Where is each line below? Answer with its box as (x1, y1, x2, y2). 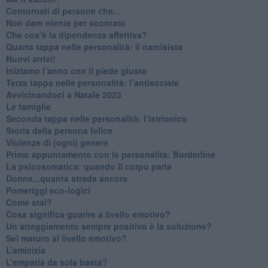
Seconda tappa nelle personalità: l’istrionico (5, 112, 187, 124)
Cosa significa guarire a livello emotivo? (5, 208, 170, 220)
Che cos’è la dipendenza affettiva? (5, 28, 147, 41)
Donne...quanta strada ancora (5, 172, 127, 184)
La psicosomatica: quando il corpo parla (5, 160, 172, 172)
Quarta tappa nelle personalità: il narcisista (5, 40, 182, 53)
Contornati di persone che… (5, 4, 121, 17)
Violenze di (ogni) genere (5, 136, 108, 148)
